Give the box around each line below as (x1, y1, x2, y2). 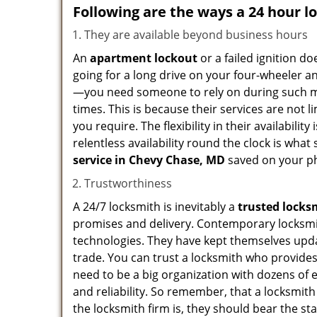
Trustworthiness (84, 175, 172, 191)
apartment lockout (90, 50, 197, 66)
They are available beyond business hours (84, 27, 308, 42)
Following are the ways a (73, 2, 248, 21)
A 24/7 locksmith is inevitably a (73, 199, 238, 214)
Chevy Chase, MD (129, 152, 225, 168)
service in (73, 152, 126, 168)
